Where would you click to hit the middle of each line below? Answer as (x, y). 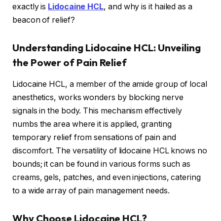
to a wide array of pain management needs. (91, 191)
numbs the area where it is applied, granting (92, 124)
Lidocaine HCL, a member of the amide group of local (110, 84)
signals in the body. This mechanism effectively (97, 111)
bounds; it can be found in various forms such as (102, 164)
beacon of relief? (44, 20)
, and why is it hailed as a (148, 7)
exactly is (30, 7)
